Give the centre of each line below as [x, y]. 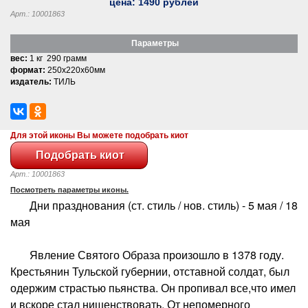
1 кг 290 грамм [57, 58]
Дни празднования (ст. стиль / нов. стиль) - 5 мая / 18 [154, 205]
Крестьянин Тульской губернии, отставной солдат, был [150, 271]
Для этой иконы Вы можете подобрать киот [99, 135]
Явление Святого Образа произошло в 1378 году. [147, 254]
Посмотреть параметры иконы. [69, 189]
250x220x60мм [75, 70]
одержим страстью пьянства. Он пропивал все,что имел [153, 287]
